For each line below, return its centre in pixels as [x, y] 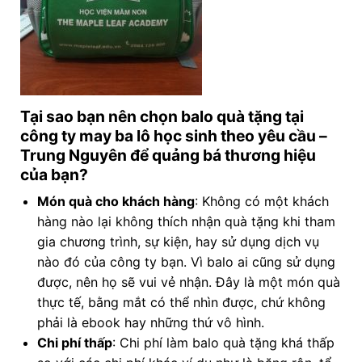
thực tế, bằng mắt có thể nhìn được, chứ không [181, 303]
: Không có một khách [261, 202]
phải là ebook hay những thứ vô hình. [150, 323]
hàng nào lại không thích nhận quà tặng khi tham [186, 222]
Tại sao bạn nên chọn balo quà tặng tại [162, 116]
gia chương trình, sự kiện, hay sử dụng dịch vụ [178, 242]
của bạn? [54, 174]
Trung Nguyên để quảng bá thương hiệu [168, 155]
